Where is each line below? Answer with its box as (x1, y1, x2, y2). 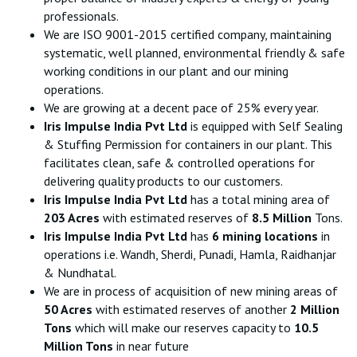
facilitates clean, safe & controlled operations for (44, 155, 315, 171)
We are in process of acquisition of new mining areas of (44, 283, 338, 299)
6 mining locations (212, 228, 318, 244)
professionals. (44, 8, 119, 24)
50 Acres (44, 301, 92, 317)
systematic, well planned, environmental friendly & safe (44, 45, 345, 61)
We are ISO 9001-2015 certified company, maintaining (44, 26, 331, 42)
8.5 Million (252, 210, 312, 226)
